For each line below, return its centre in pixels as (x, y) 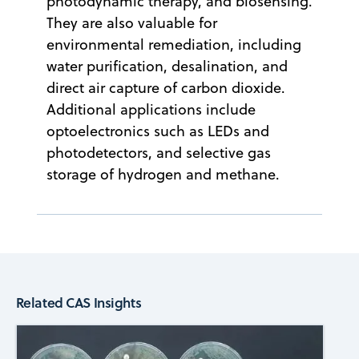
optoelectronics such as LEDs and (158, 131)
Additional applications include (151, 109)
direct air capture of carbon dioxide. (166, 87)
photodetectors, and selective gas (159, 152)
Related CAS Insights (79, 302)
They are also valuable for (132, 22)
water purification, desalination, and (167, 66)
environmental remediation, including (174, 44)
